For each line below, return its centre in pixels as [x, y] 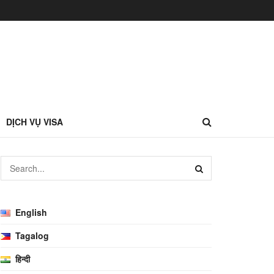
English [31, 212]
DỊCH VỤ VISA [35, 122]
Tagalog [32, 235]
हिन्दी [23, 259]
